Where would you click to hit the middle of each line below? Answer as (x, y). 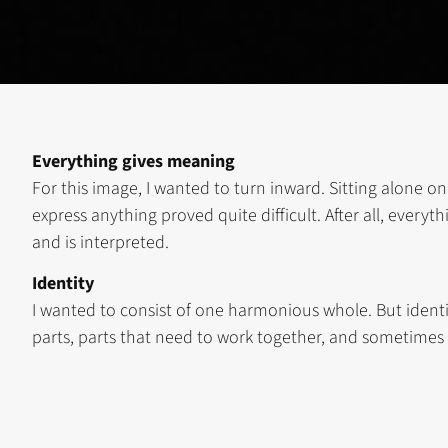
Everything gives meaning (133, 161)
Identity (63, 284)
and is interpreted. (100, 242)
